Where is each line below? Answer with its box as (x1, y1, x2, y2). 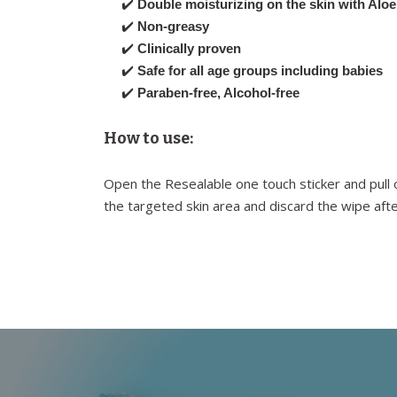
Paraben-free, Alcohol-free (137, 84, 300, 100)
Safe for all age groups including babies (137, 62, 383, 78)
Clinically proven (137, 40, 241, 56)
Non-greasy (137, 18, 209, 34)
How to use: (104, 128, 193, 148)
